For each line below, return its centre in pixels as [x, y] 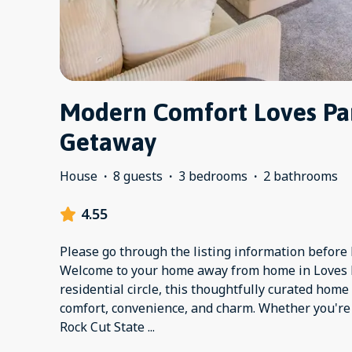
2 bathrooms [301, 176]
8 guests [138, 176]
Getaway [108, 142]
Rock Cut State [104, 327]
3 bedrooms [213, 176]
